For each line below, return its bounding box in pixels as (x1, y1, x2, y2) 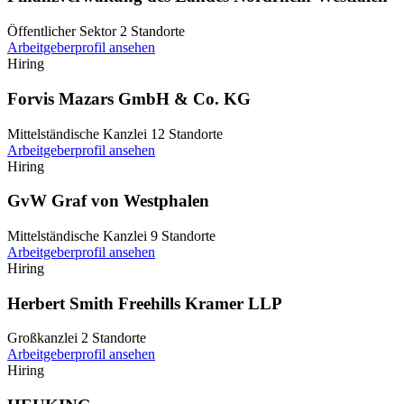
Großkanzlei (7, 330, 78, 346)
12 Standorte (151, 125, 223, 142)
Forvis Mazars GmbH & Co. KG (7, 88, 251, 108)
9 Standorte (151, 228, 216, 244)
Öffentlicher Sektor (7, 23, 116, 40)
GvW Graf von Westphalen (7, 191, 209, 211)
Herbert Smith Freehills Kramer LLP (7, 293, 282, 313)
